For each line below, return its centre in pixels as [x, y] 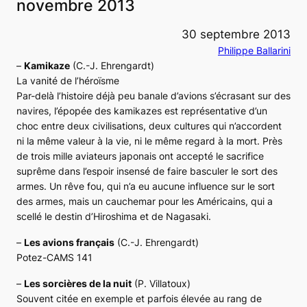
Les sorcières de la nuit [78, 283]
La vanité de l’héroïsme [68, 80]
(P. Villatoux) [161, 283]
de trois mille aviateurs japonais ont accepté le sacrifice [140, 156]
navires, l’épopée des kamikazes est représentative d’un [142, 110]
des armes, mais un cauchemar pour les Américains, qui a [145, 201]
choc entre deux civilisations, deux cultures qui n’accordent [149, 125]
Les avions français [69, 242]
